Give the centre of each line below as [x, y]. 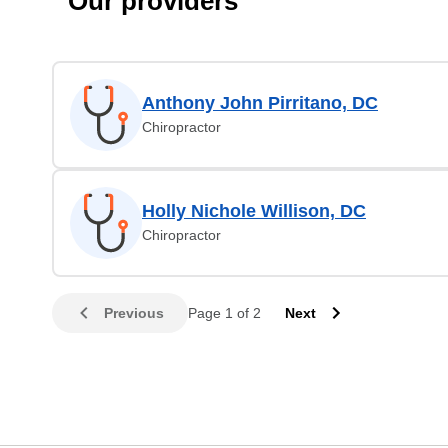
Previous [134, 313]
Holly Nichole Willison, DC [254, 211]
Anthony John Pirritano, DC [260, 103]
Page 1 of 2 [224, 313]
